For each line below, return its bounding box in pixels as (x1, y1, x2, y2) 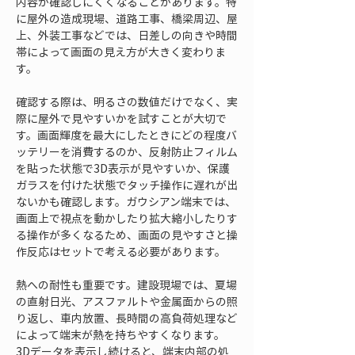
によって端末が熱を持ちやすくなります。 (16, 326, 225, 342)
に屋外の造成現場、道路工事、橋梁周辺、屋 (16, 10, 238, 26)
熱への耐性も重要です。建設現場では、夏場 (16, 277, 237, 292)
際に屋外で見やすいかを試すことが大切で (16, 110, 227, 126)
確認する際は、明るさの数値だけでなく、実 (16, 94, 238, 109)
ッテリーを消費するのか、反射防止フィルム (16, 143, 238, 159)
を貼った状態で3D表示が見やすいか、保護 (16, 160, 230, 176)
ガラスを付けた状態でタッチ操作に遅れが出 (16, 177, 238, 193)
